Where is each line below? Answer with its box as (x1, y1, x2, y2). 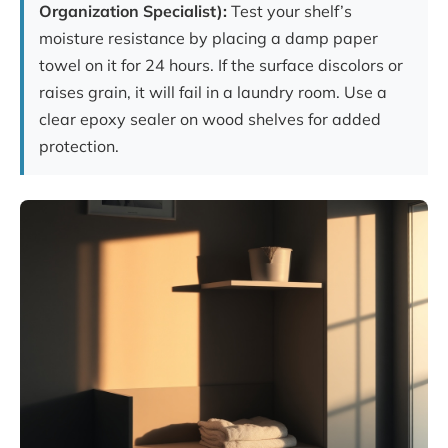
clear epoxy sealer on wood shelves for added (39, 109, 381, 130)
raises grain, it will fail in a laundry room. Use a (39, 82, 387, 103)
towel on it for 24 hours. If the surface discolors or (39, 55, 403, 76)
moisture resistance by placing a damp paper (39, 28, 378, 49)
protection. (39, 136, 119, 157)
